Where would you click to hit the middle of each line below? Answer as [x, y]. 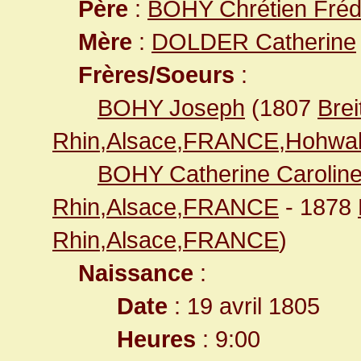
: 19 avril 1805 [244, 306]
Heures [156, 339]
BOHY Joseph [171, 108]
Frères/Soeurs [156, 75]
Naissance [136, 273]
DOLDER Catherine [254, 41]
